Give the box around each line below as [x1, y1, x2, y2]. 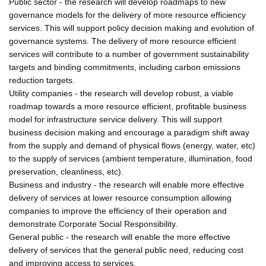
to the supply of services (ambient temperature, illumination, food [9, 153, 252, 163]
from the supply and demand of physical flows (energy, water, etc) [9, 140, 255, 150]
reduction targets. [9, 75, 75, 85]
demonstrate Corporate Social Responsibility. [9, 218, 178, 229]
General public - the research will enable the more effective [9, 232, 230, 242]
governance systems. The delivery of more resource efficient [9, 36, 236, 46]
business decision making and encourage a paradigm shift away [9, 127, 249, 137]
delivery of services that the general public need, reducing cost [9, 245, 243, 255]
